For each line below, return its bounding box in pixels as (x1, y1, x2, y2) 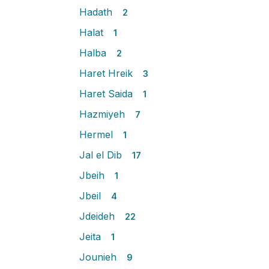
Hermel (79, 128, 116, 141)
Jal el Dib (79, 149, 125, 161)
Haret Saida (79, 88, 136, 100)
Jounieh (79, 251, 119, 263)
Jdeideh (79, 210, 118, 222)
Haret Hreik (79, 67, 136, 79)
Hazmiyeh (79, 108, 128, 120)
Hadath (79, 6, 115, 18)
